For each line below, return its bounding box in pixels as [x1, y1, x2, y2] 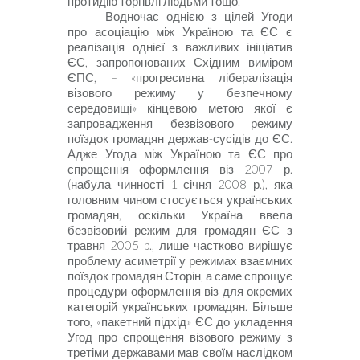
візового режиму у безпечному [67, 85, 292, 100]
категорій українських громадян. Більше [67, 299, 292, 313]
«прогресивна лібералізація [131, 70, 293, 84]
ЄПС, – [67, 70, 117, 84]
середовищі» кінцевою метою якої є [67, 100, 292, 115]
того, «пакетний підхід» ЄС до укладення [67, 314, 292, 329]
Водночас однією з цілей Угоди [105, 9, 292, 23]
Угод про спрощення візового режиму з [67, 329, 292, 344]
